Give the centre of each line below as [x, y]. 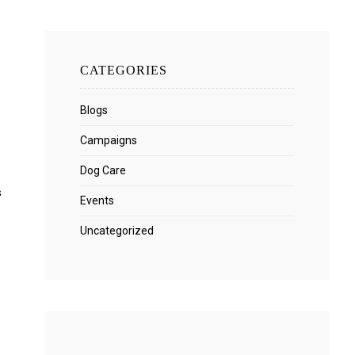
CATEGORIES [124, 71]
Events [97, 201]
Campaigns [109, 141]
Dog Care [103, 171]
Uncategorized [117, 231]
